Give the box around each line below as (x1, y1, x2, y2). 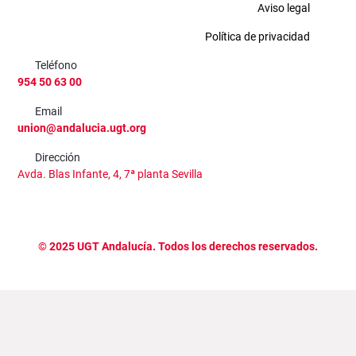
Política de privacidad (205, 30, 310, 43)
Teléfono (35, 59, 78, 72)
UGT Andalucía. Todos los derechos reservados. (75, 240, 318, 253)
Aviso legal (257, 2, 310, 14)
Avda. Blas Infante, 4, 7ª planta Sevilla (17, 168, 203, 180)
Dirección (35, 151, 81, 164)
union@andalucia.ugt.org (17, 122, 146, 134)
